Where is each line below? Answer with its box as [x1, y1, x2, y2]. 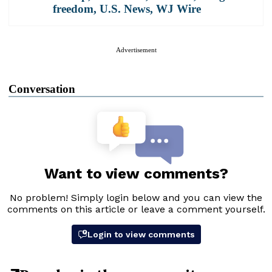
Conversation [8, 82, 75, 95]
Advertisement [115, 46, 157, 53]
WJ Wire [156, 2, 201, 15]
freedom [53, 2, 93, 15]
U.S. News [100, 2, 150, 15]
